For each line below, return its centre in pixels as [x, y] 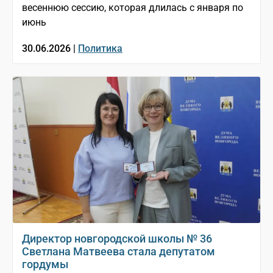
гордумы [45, 264]
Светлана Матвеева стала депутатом [119, 251]
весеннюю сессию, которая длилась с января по [133, 7]
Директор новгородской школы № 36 [117, 238]
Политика [100, 48]
